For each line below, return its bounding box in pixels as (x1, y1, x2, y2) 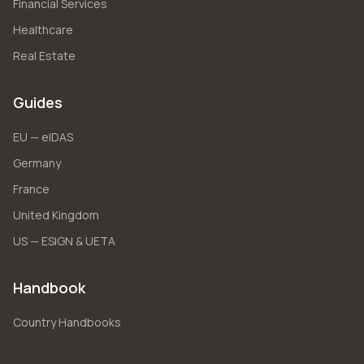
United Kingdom (13, 207, 99, 223)
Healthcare (13, 22, 73, 37)
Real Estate (13, 48, 76, 63)
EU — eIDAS (13, 129, 73, 145)
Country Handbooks (13, 314, 121, 330)
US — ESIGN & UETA (13, 233, 115, 249)
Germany (13, 155, 61, 171)
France (13, 181, 50, 197)
